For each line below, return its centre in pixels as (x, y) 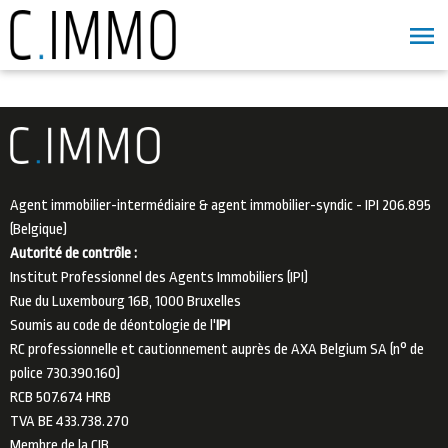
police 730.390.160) (65, 373)
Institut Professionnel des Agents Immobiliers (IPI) (159, 277)
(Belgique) (38, 229)
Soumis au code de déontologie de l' (113, 325)
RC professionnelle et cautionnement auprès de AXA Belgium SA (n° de (217, 349)
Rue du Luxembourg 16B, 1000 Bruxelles (125, 301)
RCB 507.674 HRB (60, 397)
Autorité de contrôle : (73, 253)
